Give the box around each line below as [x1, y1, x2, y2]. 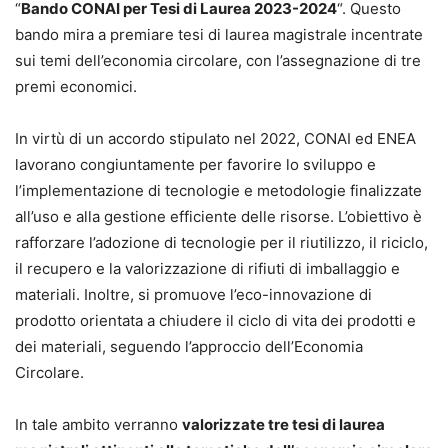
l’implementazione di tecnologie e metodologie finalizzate [15, 180, 422, 200]
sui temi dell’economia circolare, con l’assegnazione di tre [15, 50, 421, 70]
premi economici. [15, 76, 137, 96]
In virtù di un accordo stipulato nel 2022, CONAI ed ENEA [15, 128, 416, 148]
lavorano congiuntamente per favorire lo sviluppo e [15, 154, 376, 174]
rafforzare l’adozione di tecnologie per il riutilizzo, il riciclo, [15, 232, 428, 252]
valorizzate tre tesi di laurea [182, 414, 385, 434]
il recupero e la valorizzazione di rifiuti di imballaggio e [15, 258, 400, 278]
